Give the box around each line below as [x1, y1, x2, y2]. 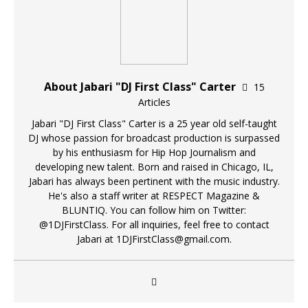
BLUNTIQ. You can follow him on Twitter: [62, 203, 246, 217]
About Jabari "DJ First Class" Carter [43, 79, 239, 94]
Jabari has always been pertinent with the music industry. [28, 175, 280, 188]
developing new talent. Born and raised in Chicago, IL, [34, 160, 274, 173]
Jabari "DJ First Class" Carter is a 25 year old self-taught [31, 117, 277, 130]
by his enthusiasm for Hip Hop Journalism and [52, 146, 256, 159]
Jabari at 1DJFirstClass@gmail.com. [76, 232, 232, 245]
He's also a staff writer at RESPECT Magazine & [48, 189, 260, 202]
